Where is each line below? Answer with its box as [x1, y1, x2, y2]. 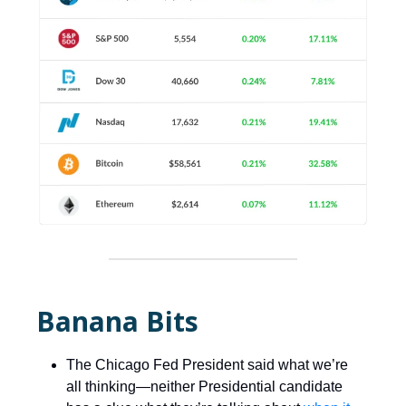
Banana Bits [36, 303, 198, 341]
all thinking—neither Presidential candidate [66, 379, 343, 395]
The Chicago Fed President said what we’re [66, 357, 348, 373]
